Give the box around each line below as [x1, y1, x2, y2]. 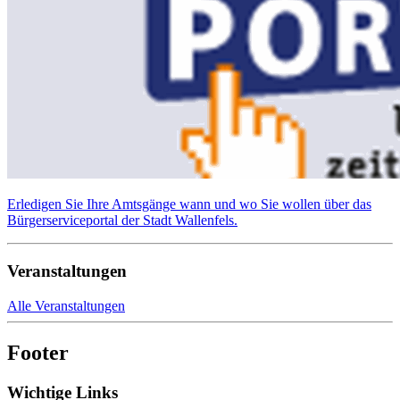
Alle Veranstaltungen [7, 297, 125, 313]
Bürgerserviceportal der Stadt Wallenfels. [7, 212, 237, 229]
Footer [7, 340, 69, 364]
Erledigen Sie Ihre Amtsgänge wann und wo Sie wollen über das [7, 196, 371, 212]
